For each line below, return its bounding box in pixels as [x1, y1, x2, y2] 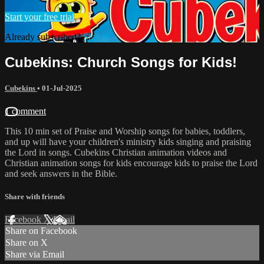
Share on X [5, 237, 48, 248]
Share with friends [5, 192, 65, 202]
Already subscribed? [5, 31, 83, 42]
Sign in [83, 31, 110, 42]
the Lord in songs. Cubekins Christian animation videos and [5, 147, 227, 157]
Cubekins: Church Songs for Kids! [5, 54, 237, 70]
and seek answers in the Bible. [5, 168, 117, 179]
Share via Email [5, 249, 64, 260]
